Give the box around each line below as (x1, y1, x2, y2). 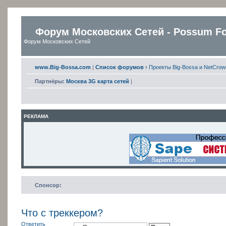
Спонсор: (35, 182, 62, 188)
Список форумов (95, 64, 144, 70)
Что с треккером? (21, 207, 103, 218)
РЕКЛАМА (24, 113, 48, 119)
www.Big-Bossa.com (35, 64, 91, 70)
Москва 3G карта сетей (66, 78, 129, 84)
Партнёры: (35, 78, 65, 84)
